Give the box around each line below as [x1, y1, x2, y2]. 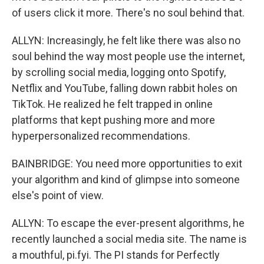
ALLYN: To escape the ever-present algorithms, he [12, 217, 245, 229]
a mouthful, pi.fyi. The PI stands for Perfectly [12, 249, 220, 261]
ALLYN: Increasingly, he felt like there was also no [12, 34, 240, 47]
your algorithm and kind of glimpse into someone [12, 173, 240, 186]
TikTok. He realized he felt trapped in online [12, 98, 213, 110]
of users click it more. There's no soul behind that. [12, 6, 245, 19]
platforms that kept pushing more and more [12, 114, 215, 126]
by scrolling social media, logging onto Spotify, [12, 66, 226, 78]
